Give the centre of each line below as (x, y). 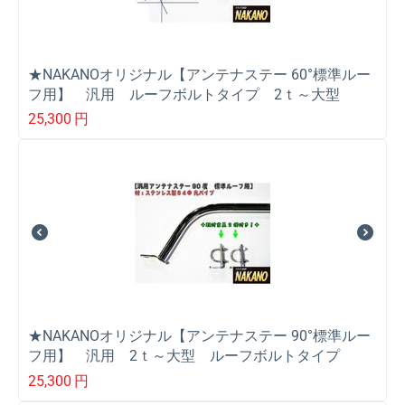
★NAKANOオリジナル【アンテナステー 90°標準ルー (199, 336)
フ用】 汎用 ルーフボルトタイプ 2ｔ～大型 (184, 94)
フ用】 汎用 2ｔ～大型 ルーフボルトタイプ (184, 356)
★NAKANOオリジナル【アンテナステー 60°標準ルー (199, 74)
